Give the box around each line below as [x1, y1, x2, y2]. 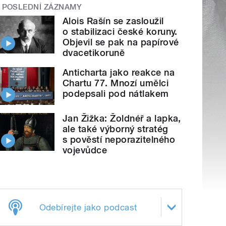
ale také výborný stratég [63, 123, 168, 134]
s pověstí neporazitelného [63, 134, 176, 145]
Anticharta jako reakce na [63, 67, 175, 78]
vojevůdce [63, 144, 107, 155]
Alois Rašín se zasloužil [63, 16, 164, 27]
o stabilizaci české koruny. [63, 26, 178, 37]
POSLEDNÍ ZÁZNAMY [2, 2, 82, 12]
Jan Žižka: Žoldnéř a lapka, [63, 112, 181, 124]
